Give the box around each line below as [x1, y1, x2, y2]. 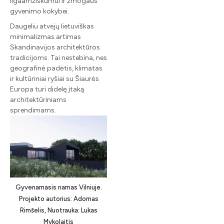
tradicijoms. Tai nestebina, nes [10, 53, 107, 62]
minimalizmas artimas [10, 32, 81, 41]
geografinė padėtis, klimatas [10, 63, 102, 72]
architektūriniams [10, 95, 66, 104]
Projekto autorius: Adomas [18, 194, 98, 202]
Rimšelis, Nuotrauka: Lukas [19, 206, 97, 214]
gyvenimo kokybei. [10, 6, 69, 15]
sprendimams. [10, 105, 56, 114]
